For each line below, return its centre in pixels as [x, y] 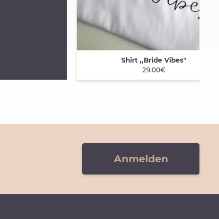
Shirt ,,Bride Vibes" [154, 60]
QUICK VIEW [120, 61]
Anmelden [141, 158]
